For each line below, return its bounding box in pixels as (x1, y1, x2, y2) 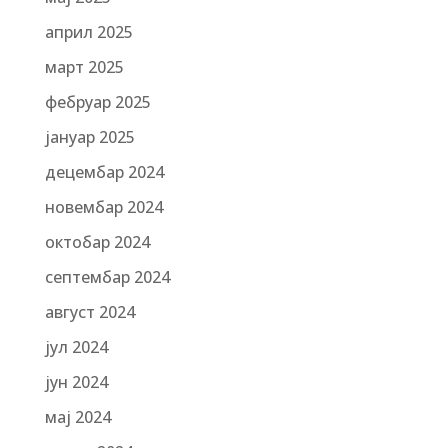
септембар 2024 (44, 266, 170, 288)
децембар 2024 (44, 161, 164, 183)
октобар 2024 (44, 231, 150, 253)
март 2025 (44, 56, 124, 78)
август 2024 (44, 301, 135, 323)
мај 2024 (44, 406, 111, 428)
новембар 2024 (44, 196, 163, 218)
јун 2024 (44, 371, 108, 393)
